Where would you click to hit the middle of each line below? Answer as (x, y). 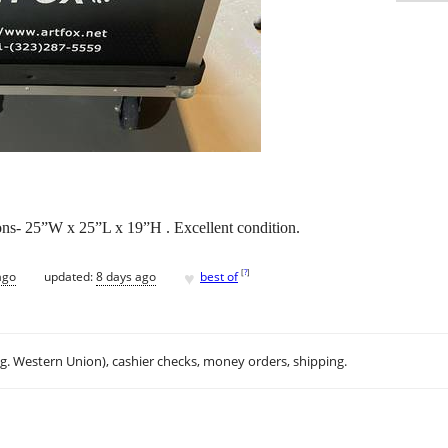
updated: (70, 276)
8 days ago (126, 276)
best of (219, 276)
